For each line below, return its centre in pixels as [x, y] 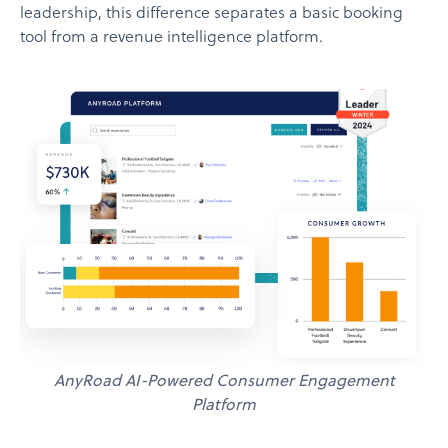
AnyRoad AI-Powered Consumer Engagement [224, 382]
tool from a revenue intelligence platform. [171, 37]
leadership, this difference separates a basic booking [211, 13]
